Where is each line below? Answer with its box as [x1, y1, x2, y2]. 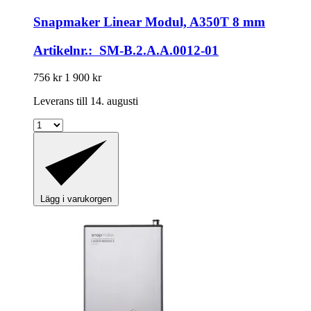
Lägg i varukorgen [40, 194, 112, 205]
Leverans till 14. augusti [33, 94, 138, 107]
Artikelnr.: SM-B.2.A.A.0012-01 [33, 43, 219, 58]
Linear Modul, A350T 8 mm [100, 15, 265, 30]
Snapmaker [33, 15, 100, 30]
